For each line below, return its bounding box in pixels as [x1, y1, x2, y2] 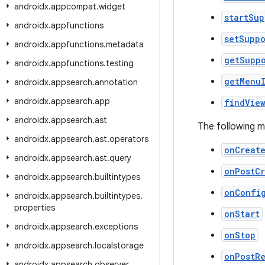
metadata [106, 39, 144, 50]
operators [109, 134, 148, 144]
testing [106, 58, 134, 69]
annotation [95, 77, 138, 88]
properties [14, 202, 55, 213]
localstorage [95, 240, 144, 251]
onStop [224, 230, 256, 241]
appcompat [51, 1, 96, 12]
